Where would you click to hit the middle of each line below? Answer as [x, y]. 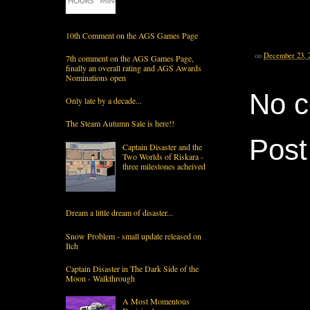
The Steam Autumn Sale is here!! [120, 124]
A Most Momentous [156, 301]
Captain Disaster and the [162, 146]
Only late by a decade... [104, 101]
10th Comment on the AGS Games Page [132, 35]
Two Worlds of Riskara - [163, 156]
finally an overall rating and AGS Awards [134, 68]
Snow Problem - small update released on [134, 236]
